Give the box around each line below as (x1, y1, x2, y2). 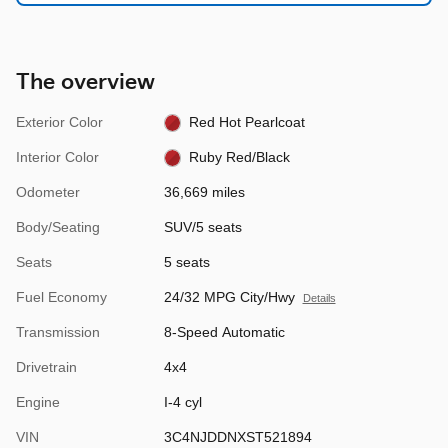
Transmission (16, 323, 100, 340)
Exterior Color (16, 113, 103, 130)
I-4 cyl (163, 393, 202, 410)
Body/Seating (16, 218, 100, 235)
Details (302, 291, 336, 304)
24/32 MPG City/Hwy (163, 288, 295, 305)
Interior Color (16, 148, 99, 165)
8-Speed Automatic (163, 323, 285, 340)
